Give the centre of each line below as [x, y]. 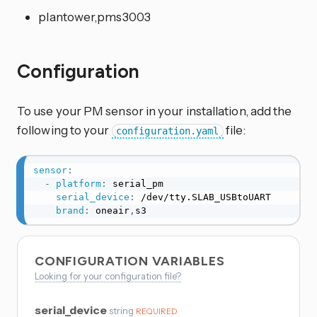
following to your [64, 130]
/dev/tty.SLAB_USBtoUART [203, 197]
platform [78, 184]
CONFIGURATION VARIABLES [132, 261]
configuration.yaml [168, 131]
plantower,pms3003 [94, 16]
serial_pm [135, 184]
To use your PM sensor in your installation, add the [155, 111]
